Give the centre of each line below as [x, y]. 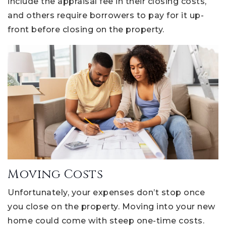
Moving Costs [55, 174]
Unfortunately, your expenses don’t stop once [106, 192]
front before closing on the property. [86, 30]
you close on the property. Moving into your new [111, 206]
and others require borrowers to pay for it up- [106, 16]
